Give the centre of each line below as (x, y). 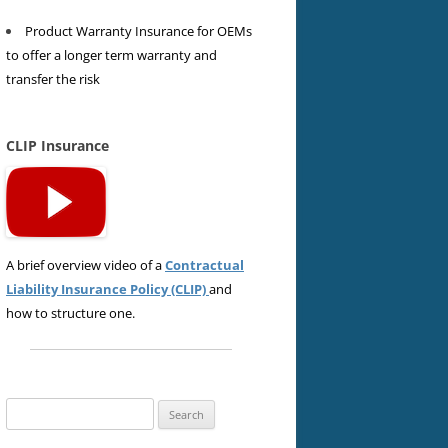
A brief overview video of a (85, 265)
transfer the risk (53, 79)
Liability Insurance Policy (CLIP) (107, 289)
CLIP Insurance (57, 146)
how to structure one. (70, 313)
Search (25, 409)
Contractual (204, 265)
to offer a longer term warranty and (111, 55)
